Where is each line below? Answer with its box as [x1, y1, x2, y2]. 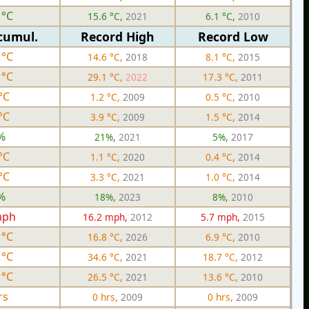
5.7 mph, [201, 210, 243, 223]
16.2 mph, [83, 210, 130, 223]
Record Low [197, 28, 268, 45]
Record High [81, 28, 154, 45]
